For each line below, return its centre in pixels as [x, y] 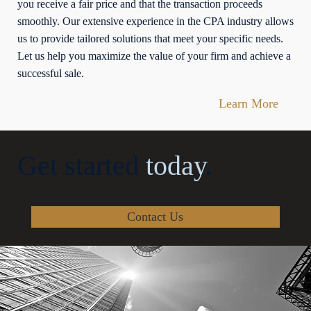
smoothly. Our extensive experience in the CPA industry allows [155, 21]
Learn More [249, 103]
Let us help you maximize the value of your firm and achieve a [154, 56]
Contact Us [155, 216]
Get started [81, 166]
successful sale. [50, 73]
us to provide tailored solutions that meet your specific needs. [150, 38]
